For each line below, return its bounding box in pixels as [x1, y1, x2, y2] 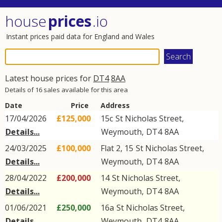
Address [101, 101, 130, 110]
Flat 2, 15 [101, 143, 135, 154]
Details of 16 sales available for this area [5, 85, 128, 94]
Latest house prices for [5, 73, 93, 84]
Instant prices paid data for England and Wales [6, 32, 155, 41]
